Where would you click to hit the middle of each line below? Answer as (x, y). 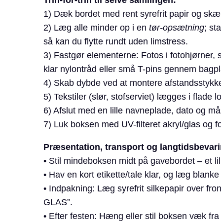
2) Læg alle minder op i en (96, 27)
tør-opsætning (176, 27)
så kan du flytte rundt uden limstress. (115, 41)
